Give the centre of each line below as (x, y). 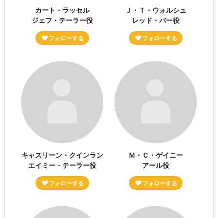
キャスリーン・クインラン (63, 154)
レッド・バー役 (155, 20)
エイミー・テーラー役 (63, 165)
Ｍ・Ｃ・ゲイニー (155, 154)
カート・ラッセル (63, 9)
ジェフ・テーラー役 (63, 20)
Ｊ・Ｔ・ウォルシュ (155, 9)
